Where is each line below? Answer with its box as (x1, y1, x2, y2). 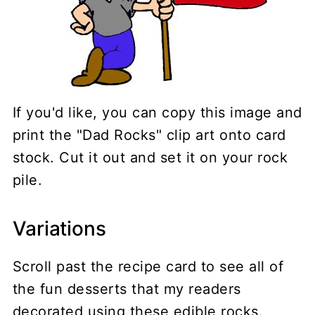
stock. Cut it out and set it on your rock (12, 148, 288, 166)
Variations (12, 216, 106, 240)
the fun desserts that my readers (12, 280, 241, 297)
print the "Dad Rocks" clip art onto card (12, 126, 286, 143)
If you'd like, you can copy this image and (12, 103, 302, 121)
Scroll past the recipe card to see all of (12, 257, 284, 275)
